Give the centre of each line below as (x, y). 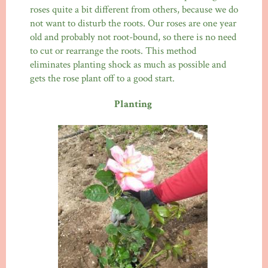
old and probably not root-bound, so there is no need (133, 37)
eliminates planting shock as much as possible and (128, 65)
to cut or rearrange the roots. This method (113, 51)
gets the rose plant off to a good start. (102, 79)
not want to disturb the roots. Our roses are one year (133, 24)
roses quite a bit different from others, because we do (134, 10)
